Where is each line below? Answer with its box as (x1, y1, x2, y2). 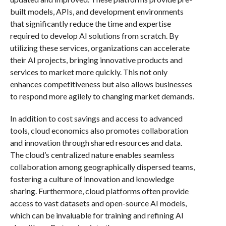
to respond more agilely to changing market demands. (10, 91, 194, 101)
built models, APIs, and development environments (10, 6, 184, 16)
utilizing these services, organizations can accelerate (10, 42, 190, 52)
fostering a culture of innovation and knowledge (10, 174, 174, 184)
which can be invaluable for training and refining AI (10, 210, 184, 220)
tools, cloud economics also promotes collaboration (10, 125, 188, 135)
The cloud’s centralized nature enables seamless (10, 149, 175, 159)
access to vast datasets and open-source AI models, (10, 198, 187, 208)
